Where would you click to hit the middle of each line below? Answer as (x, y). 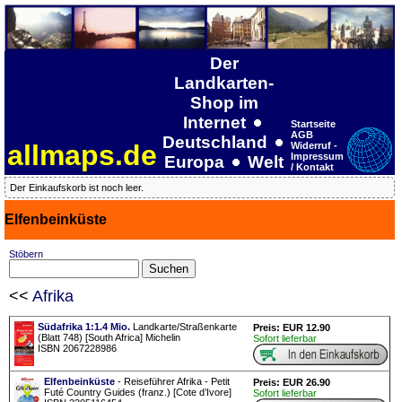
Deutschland (214, 142)
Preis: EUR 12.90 (292, 328)
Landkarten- (224, 83)
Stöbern (26, 253)
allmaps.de (82, 155)
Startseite (313, 123)
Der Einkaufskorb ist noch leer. (77, 187)
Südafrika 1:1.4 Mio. (84, 327)
